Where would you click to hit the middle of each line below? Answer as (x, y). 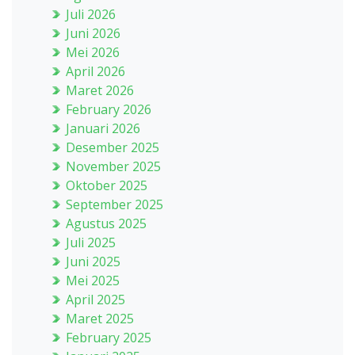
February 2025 (107, 338)
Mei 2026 (91, 52)
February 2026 (107, 109)
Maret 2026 (98, 90)
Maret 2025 (98, 319)
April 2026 (94, 71)
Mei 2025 (91, 281)
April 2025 (94, 300)
